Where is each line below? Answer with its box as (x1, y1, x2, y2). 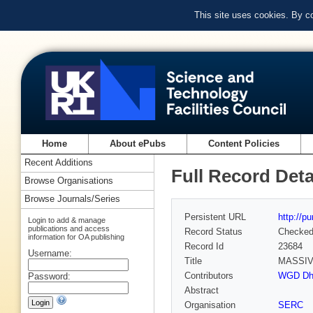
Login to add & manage (28, 215, 105, 224)
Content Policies (208, 138, 280, 150)
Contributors (184, 270, 233, 282)
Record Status (184, 226, 242, 238)
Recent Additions (24, 157, 93, 168)
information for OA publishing (28, 232, 124, 241)
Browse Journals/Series (24, 194, 120, 205)
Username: (28, 247, 72, 259)
